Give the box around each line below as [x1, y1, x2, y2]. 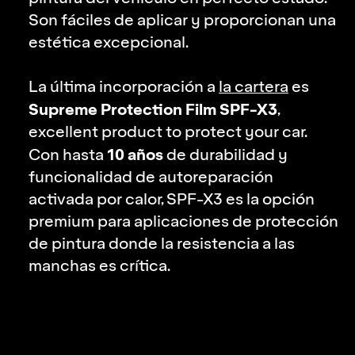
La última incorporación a [29, 78, 219, 97]
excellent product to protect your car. [29, 123, 307, 142]
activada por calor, [29, 190, 166, 209]
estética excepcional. [29, 33, 189, 52]
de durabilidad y [163, 146, 288, 165]
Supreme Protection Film [29, 99, 219, 120]
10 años [107, 144, 163, 165]
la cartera [219, 78, 288, 97]
